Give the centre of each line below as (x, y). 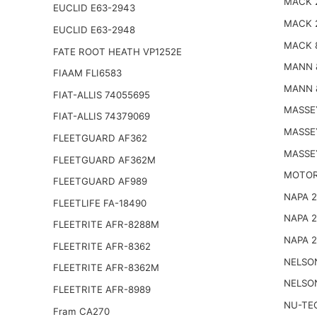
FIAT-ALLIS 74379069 (101, 116)
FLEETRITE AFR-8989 (102, 290)
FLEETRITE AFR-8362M (106, 268)
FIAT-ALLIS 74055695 (101, 94)
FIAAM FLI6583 (87, 73)
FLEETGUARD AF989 (100, 181)
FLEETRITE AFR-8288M (106, 225)
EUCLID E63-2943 (94, 8)
